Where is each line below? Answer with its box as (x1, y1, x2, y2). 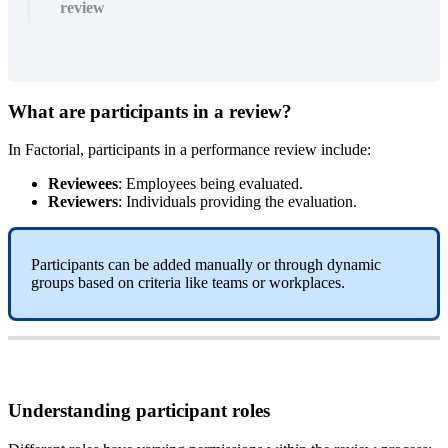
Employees (126, 175, 196, 193)
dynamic (327, 256, 381, 274)
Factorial (25, 141, 80, 159)
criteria (138, 274, 181, 292)
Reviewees (48, 175, 118, 193)
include (321, 141, 367, 159)
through (274, 256, 323, 274)
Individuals (126, 193, 196, 211)
